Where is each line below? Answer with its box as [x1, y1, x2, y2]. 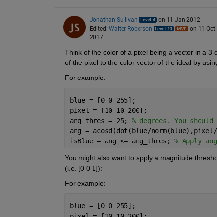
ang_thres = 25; [69, 117, 132, 125]
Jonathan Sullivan [89, 16, 138, 24]
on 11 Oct [189, 25, 215, 32]
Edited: [89, 25, 109, 32]
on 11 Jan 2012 [158, 16, 200, 24]
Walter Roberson [108, 25, 152, 32]
